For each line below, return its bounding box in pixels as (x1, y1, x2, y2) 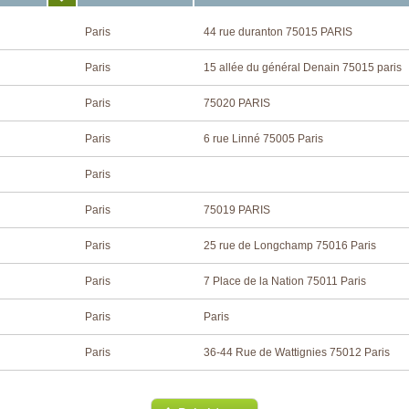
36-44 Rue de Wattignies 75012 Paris (204, 346, 390, 359)
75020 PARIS (204, 97, 270, 110)
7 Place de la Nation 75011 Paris (204, 275, 366, 288)
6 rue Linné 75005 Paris (204, 132, 323, 145)
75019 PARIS (204, 204, 270, 216)
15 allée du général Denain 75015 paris (204, 61, 402, 74)
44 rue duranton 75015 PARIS (204, 26, 352, 38)
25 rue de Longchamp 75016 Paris (204, 239, 376, 252)
